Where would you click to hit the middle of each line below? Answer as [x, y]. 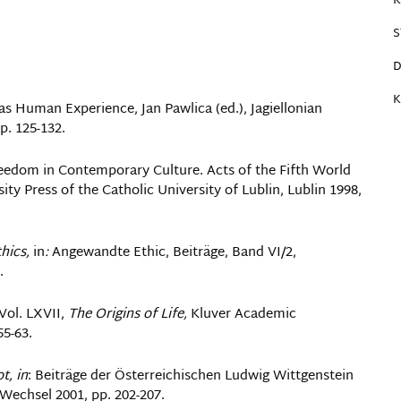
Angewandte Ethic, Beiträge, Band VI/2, [174, 253]
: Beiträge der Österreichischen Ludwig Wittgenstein [191, 376]
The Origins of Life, [128, 315]
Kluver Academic [242, 315]
